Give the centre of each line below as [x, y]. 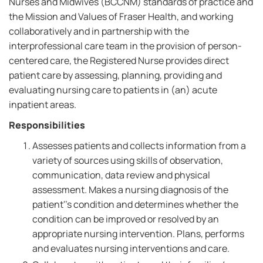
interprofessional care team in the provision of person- [125, 46]
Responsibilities [47, 125]
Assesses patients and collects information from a [139, 146]
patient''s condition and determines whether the [135, 204]
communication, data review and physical [121, 175]
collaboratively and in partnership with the [99, 31]
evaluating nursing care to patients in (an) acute [113, 90]
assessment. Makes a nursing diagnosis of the [130, 190]
